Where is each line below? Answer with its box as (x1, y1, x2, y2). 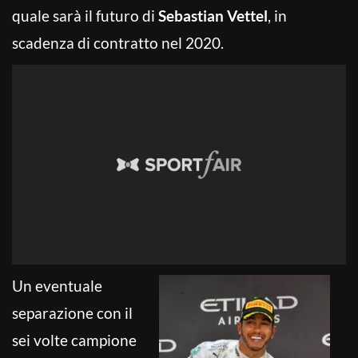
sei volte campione (12, 330, 137, 349)
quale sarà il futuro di (12, 6, 158, 25)
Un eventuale (12, 276, 102, 295)
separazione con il (12, 303, 133, 322)
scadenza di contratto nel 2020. (12, 33, 224, 52)
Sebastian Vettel (158, 6, 268, 25)
